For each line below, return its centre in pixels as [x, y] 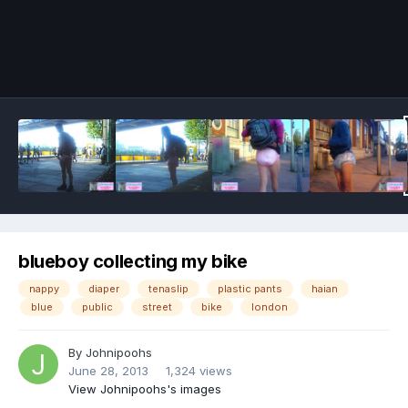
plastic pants [250, 289]
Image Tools [332, 65]
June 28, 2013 [108, 371]
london [270, 307]
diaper [104, 289]
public [97, 307]
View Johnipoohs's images [145, 389]
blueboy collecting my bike [133, 262]
